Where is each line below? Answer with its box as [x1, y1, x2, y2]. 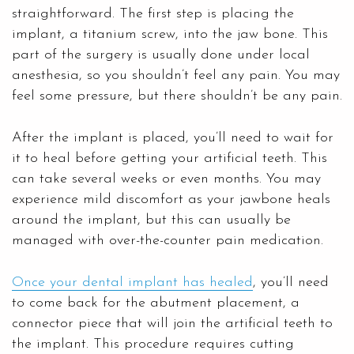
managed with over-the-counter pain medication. [12, 232, 323, 248]
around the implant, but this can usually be [12, 212, 291, 228]
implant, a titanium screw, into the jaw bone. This [12, 26, 328, 42]
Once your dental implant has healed [12, 274, 253, 290]
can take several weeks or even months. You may [12, 171, 321, 186]
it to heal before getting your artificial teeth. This [12, 150, 327, 166]
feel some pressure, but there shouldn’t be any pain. [12, 88, 342, 104]
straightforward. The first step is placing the [12, 6, 294, 21]
